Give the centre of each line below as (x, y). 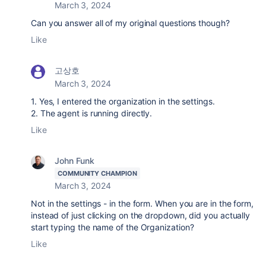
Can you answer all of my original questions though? (132, 23)
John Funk (75, 160)
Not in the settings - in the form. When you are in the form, (142, 203)
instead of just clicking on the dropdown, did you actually (141, 215)
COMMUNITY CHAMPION (97, 173)
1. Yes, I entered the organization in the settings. (123, 101)
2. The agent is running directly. (92, 113)
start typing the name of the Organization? (114, 227)
